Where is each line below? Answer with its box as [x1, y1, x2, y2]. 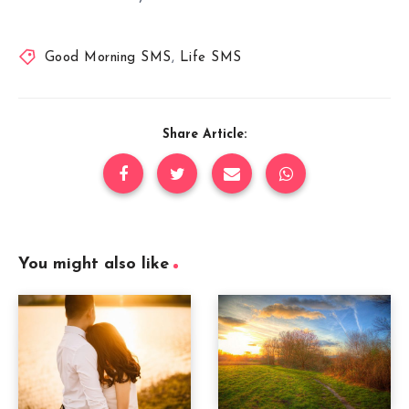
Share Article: [163, 127, 246, 142]
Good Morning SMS [44, 50, 172, 65]
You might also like [18, 255, 169, 273]
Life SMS [179, 50, 242, 65]
